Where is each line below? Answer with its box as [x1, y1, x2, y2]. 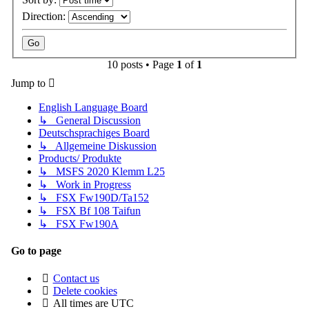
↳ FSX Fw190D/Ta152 [39, 192, 149, 204]
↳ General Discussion [39, 114, 141, 127]
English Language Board [39, 101, 148, 114]
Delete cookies [52, 284, 117, 297]
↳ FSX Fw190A [39, 218, 119, 230]
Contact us [52, 272, 99, 284]
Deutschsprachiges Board [39, 127, 150, 139]
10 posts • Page [107, 59, 177, 71]
